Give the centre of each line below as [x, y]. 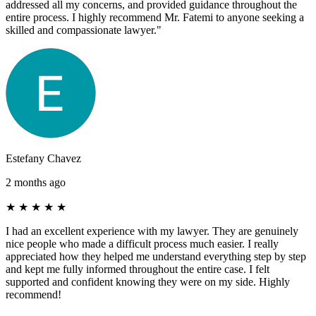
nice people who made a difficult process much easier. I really [142, 243]
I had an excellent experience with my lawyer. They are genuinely [152, 231]
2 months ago [36, 182]
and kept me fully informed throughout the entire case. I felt [138, 269]
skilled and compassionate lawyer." [84, 30]
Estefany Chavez [43, 158]
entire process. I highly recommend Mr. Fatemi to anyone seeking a [155, 17]
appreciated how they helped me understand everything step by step [156, 256]
